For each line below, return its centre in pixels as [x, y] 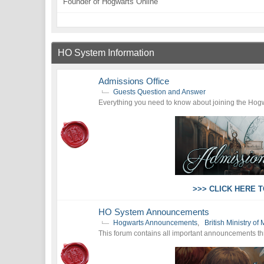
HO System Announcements [154, 212]
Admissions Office [134, 81]
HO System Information [106, 53]
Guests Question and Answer [160, 92]
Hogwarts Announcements [156, 223]
